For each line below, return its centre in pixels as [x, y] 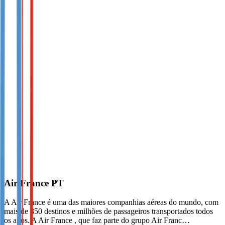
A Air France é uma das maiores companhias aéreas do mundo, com [111, 202]
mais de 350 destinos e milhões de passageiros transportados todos [108, 211]
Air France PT [34, 183]
